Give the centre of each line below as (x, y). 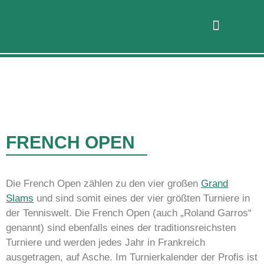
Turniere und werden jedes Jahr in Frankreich (105, 243)
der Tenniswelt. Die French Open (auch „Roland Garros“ (129, 213)
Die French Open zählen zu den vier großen (103, 184)
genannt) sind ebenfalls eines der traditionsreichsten (121, 228)
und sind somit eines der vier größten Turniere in (142, 199)
